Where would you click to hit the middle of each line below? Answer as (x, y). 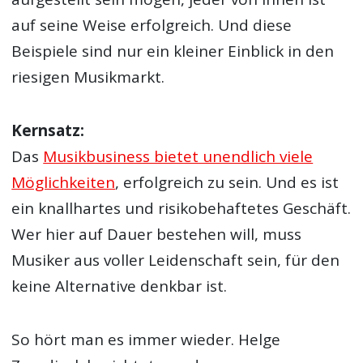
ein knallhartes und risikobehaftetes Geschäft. (181, 209)
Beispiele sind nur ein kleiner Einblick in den (173, 51)
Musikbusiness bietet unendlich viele (178, 157)
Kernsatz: (48, 131)
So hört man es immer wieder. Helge (146, 340)
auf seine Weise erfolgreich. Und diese (152, 25)
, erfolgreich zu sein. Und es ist (227, 183)
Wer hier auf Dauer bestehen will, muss (157, 235)
